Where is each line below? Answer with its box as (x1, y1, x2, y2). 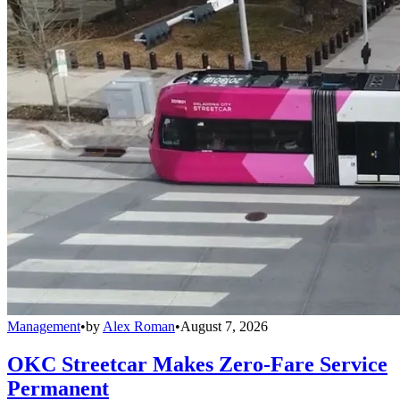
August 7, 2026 (180, 319, 268, 335)
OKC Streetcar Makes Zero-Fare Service (7, 353, 387, 377)
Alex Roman (103, 319, 175, 335)
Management (7, 319, 80, 335)
